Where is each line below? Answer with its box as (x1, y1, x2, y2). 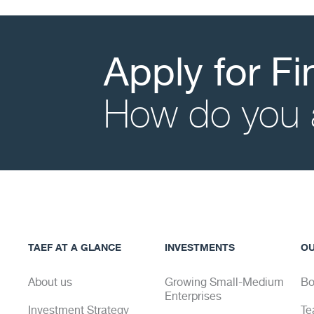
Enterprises (164, 289, 221, 303)
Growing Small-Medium (164, 275, 284, 289)
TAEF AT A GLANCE (28, 241, 121, 254)
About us (28, 275, 72, 289)
